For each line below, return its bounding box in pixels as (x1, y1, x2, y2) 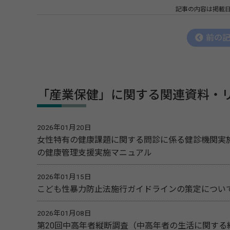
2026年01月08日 (37, 209, 91, 218)
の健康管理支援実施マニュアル (37, 148, 152, 158)
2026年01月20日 (37, 123, 91, 132)
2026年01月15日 (37, 172, 91, 181)
